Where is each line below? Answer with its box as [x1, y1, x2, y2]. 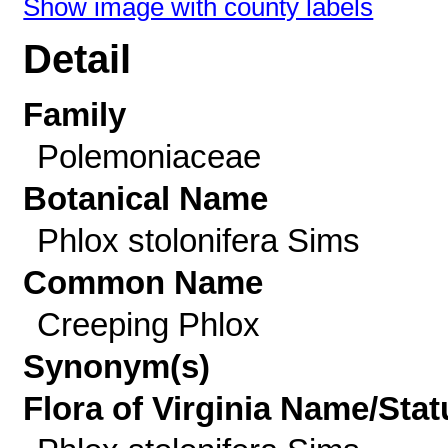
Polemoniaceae [36, 138, 261, 175]
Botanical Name [23, 180, 269, 217]
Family [23, 96, 127, 133]
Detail [23, 37, 132, 82]
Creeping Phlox [36, 306, 260, 343]
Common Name [23, 264, 264, 301]
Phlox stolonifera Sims [36, 222, 360, 259]
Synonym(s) [23, 348, 211, 385]
